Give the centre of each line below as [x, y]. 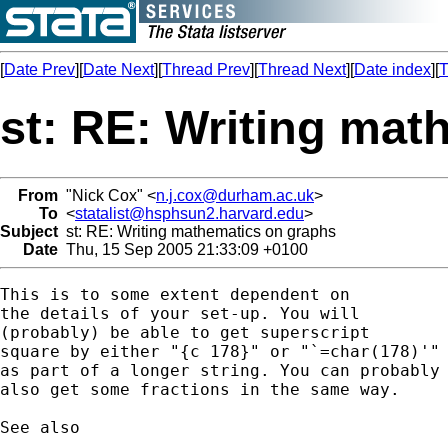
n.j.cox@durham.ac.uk [235, 195]
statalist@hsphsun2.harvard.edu [189, 213]
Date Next [118, 69]
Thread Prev [206, 69]
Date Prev [39, 69]
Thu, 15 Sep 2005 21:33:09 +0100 [183, 249]
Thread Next [302, 69]
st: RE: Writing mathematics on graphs [197, 231]
